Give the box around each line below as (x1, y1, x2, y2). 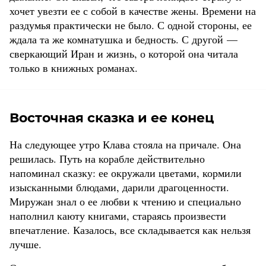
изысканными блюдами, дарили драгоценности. (9, 180, 229, 195)
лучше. (9, 237, 42, 252)
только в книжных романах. (9, 61, 138, 75)
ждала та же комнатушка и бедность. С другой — (9, 32, 237, 47)
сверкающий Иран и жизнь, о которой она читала (9, 46, 238, 61)
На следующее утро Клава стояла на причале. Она (9, 137, 241, 152)
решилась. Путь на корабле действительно (9, 151, 205, 166)
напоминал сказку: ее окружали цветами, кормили (9, 166, 242, 180)
